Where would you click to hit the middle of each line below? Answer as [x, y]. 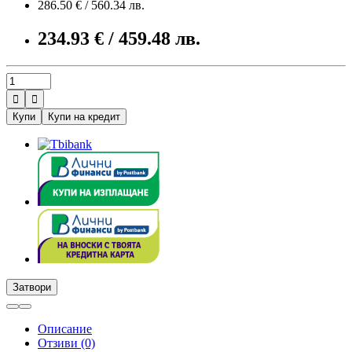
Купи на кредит [84, 116]
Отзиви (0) [66, 343]
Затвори [32, 287]
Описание [65, 328]
